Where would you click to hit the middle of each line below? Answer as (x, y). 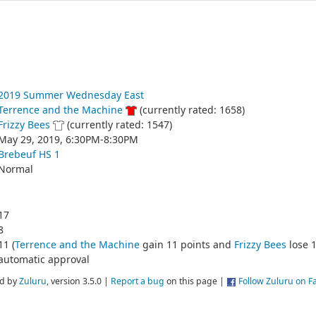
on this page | (195, 281)
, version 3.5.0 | (79, 281)
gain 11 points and (187, 244)
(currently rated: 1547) (118, 124)
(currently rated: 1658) (190, 110)
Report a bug (138, 281)
